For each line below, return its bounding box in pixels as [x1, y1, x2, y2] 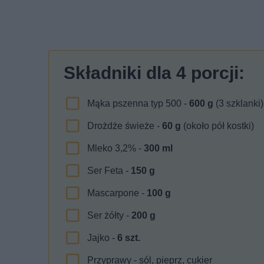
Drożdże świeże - [87, 120, 162, 131]
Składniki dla [64, 62, 176, 83]
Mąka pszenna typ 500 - [87, 97, 189, 109]
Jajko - [87, 232, 117, 243]
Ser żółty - [87, 209, 131, 221]
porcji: [186, 62, 245, 83]
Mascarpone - [87, 187, 147, 199]
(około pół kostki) [181, 120, 254, 131]
